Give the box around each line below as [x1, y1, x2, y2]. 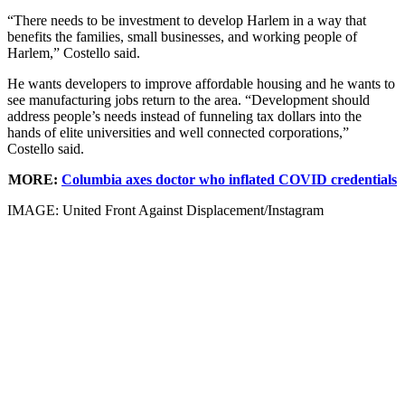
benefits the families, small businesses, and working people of [7, 28, 357, 44]
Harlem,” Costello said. [7, 44, 140, 61]
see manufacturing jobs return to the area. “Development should [7, 91, 370, 108]
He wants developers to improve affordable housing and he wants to [7, 75, 395, 91]
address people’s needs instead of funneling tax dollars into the [7, 108, 362, 124]
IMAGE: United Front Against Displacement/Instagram [7, 202, 324, 218]
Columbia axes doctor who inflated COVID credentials [61, 171, 397, 187]
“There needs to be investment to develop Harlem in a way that [7, 12, 366, 28]
